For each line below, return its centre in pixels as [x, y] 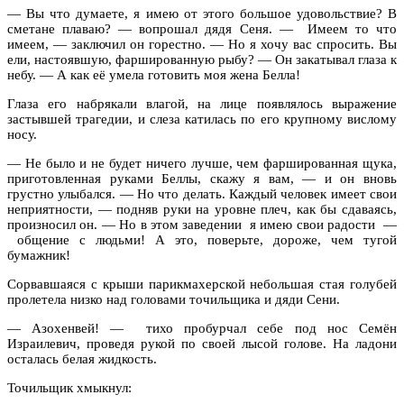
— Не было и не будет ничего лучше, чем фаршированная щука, [202, 163]
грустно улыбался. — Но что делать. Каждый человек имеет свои [202, 193]
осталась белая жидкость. [82, 358]
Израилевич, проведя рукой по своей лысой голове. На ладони [202, 343]
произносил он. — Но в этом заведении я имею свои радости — [202, 224]
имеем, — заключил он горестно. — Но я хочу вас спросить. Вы [202, 44]
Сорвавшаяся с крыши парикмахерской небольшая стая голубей [202, 284]
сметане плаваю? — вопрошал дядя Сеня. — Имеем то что [202, 28]
